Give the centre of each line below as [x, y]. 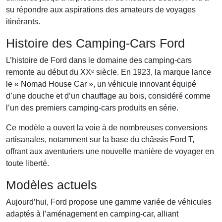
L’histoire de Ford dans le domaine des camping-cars [99, 60]
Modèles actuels [52, 185]
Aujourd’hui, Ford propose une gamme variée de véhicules [109, 202]
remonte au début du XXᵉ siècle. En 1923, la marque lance [109, 72]
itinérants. [23, 22]
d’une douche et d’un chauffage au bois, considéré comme [108, 96]
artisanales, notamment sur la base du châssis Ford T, [100, 139]
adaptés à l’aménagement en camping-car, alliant [92, 214]
